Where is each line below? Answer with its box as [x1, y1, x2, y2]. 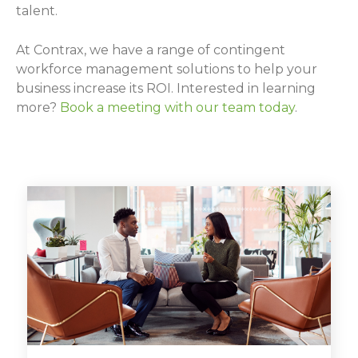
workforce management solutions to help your [16, 61, 317, 77]
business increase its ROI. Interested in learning [16, 80, 316, 96]
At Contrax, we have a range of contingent [16, 42, 285, 58]
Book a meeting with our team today [60, 99, 295, 115]
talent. [16, 2, 61, 18]
